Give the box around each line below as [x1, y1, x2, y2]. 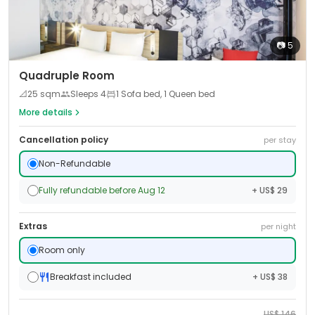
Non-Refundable [39, 157, 110, 169]
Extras [19, 220, 47, 232]
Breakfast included [50, 271, 131, 283]
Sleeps [70, 88, 101, 100]
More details [19, 106, 72, 118]
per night [261, 221, 296, 232]
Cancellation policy [19, 134, 108, 146]
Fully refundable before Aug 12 [39, 184, 165, 196]
